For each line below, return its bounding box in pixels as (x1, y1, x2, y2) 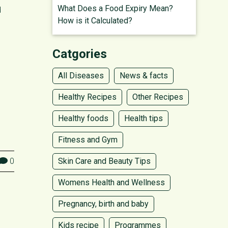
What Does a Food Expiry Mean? (58, 4, 173, 13)
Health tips (124, 113, 163, 123)
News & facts (120, 71, 168, 80)
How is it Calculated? (58, 16, 132, 25)
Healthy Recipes (58, 92, 117, 102)
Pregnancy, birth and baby (58, 199, 149, 209)
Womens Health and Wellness (58, 178, 165, 187)
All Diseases (58, 71, 104, 80)
